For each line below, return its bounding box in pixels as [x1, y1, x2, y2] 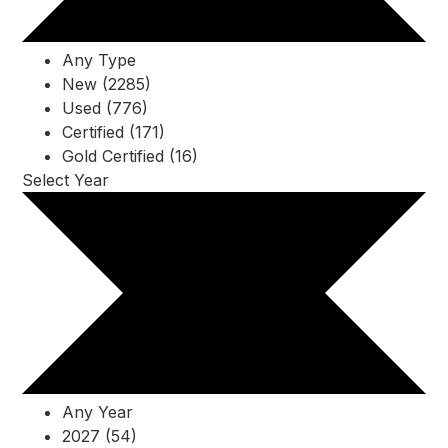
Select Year [22, 170, 109, 191]
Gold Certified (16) [62, 146, 198, 167]
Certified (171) [62, 122, 165, 143]
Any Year [62, 402, 133, 423]
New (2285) [62, 74, 151, 95]
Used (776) [62, 98, 148, 119]
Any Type [62, 50, 136, 71]
